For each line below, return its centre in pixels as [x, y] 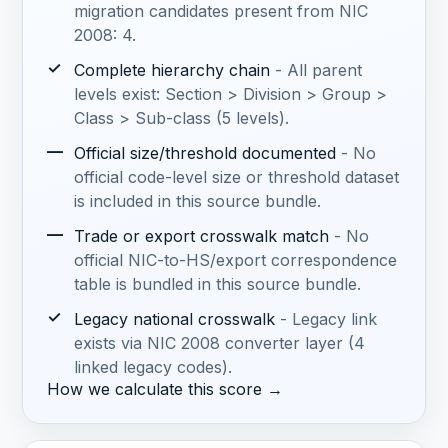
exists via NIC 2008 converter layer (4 [219, 343]
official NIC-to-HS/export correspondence [235, 260]
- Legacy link [328, 319]
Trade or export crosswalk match [201, 236]
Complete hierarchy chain [171, 69]
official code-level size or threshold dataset [236, 177]
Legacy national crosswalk [174, 319]
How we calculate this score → [165, 389]
